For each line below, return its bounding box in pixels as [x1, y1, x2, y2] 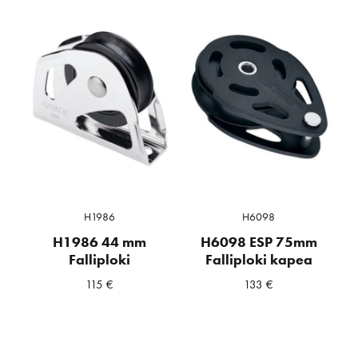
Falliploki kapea [205, 250, 312, 268]
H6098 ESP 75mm [200, 233, 317, 251]
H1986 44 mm [52, 233, 146, 251]
